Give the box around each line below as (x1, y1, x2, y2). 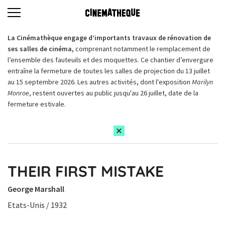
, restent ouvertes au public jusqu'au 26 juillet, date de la (29, 88, 198, 97)
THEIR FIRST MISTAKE (8, 162, 164, 181)
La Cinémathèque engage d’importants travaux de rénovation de (8, 33, 211, 42)
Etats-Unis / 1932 (8, 200, 67, 210)
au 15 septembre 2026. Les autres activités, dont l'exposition (8, 77, 192, 86)
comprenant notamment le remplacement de (75, 44, 210, 53)
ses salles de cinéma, (8, 44, 75, 53)
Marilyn (192, 77, 213, 86)
